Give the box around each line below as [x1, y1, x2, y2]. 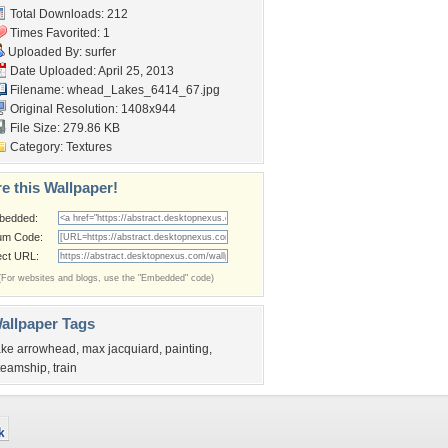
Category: [7, 140, 66, 154]
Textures [66, 140, 112, 154]
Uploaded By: [5, 45, 85, 59]
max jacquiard [82, 342, 159, 356]
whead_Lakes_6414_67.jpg [67, 83, 220, 97]
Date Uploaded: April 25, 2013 [7, 64, 174, 78]
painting [165, 342, 209, 356]
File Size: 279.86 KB [7, 121, 120, 135]
